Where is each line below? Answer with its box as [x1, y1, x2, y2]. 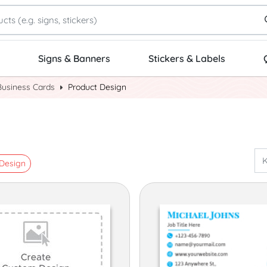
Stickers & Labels [148, 52, 225, 65]
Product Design [68, 82, 126, 93]
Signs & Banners [38, 52, 110, 65]
